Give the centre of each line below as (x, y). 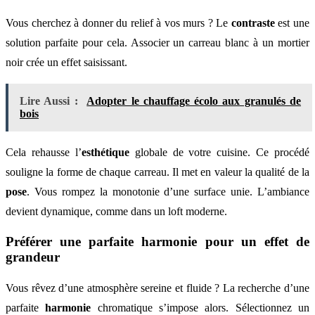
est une (292, 22)
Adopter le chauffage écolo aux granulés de (194, 101)
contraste (253, 22)
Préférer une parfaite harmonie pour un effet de (157, 242)
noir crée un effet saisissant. (66, 62)
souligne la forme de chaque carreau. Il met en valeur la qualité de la (157, 172)
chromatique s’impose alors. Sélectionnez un (200, 307)
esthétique (105, 152)
